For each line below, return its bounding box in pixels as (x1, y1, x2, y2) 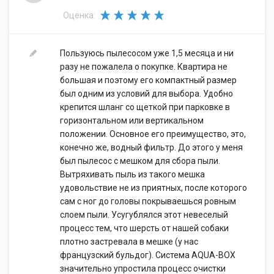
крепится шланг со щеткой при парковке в (60, 102, 230, 112)
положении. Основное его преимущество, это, (60, 129, 246, 139)
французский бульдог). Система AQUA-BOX (60, 250, 235, 260)
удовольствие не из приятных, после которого (60, 183, 247, 193)
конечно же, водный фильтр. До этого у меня (60, 143, 243, 152)
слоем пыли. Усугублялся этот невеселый (60, 210, 228, 220)
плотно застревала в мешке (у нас (60, 237, 198, 246)
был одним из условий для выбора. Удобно (60, 89, 233, 98)
